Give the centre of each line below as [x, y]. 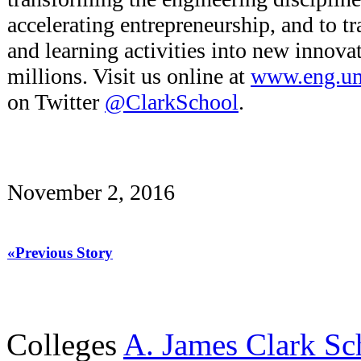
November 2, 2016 [91, 192]
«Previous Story [60, 252]
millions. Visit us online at [129, 76]
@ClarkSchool [172, 102]
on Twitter [56, 102]
